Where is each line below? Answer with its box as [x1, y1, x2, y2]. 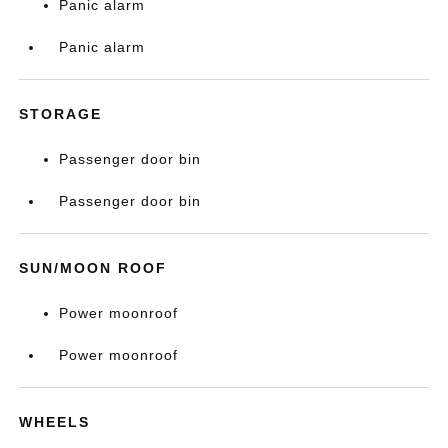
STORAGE [19, 106, 103, 123]
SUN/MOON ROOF [19, 260, 168, 277]
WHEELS [19, 414, 91, 431]
